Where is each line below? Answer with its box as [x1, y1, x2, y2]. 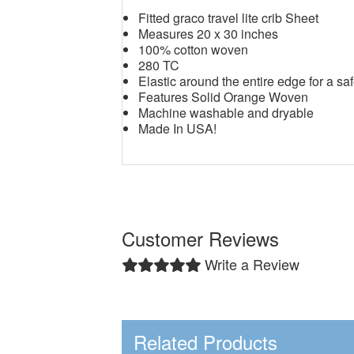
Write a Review [205, 254, 300, 274]
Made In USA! [138, 119, 217, 137]
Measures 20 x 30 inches [138, 24, 279, 43]
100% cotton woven [138, 40, 249, 58]
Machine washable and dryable [138, 104, 314, 122]
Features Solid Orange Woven [138, 88, 309, 106]
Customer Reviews [122, 224, 280, 252]
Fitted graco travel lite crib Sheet [138, 9, 319, 27]
